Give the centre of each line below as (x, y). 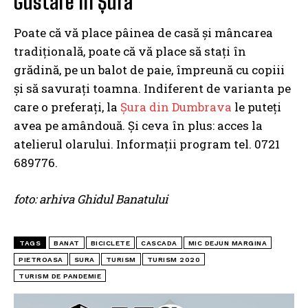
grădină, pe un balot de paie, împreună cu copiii (149, 70)
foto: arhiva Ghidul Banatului (91, 199)
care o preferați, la (67, 107)
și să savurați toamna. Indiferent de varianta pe (152, 89)
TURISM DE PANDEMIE (60, 276)
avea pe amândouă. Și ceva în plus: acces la (138, 126)
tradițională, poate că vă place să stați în (130, 52)
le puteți (256, 107)
